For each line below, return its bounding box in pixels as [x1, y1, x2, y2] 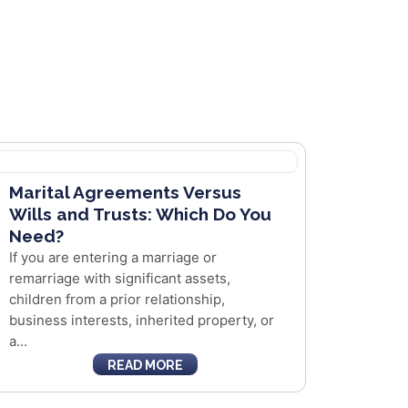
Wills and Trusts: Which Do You [8, 204, 271, 224]
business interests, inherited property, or [8, 311, 274, 329]
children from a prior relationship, [8, 291, 225, 308]
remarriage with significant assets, [8, 270, 230, 287]
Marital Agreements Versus [8, 182, 241, 202]
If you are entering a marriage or [8, 249, 217, 266]
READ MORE [107, 358, 183, 372]
